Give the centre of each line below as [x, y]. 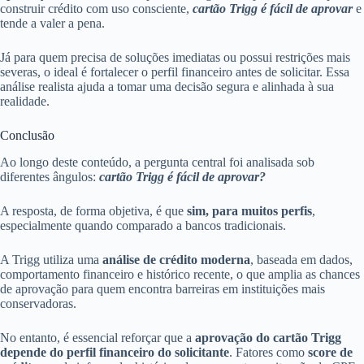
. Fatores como [269, 352]
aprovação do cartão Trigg [268, 337]
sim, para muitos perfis [249, 210]
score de [330, 352]
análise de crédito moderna [176, 259]
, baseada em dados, [301, 259]
